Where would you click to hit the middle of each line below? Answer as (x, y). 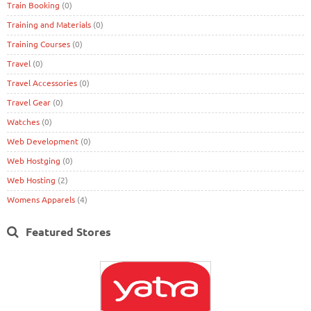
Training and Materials (49, 24)
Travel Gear (29, 102)
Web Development (43, 141)
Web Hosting (31, 179)
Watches (23, 121)
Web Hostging (34, 160)
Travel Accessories (42, 82)
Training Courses (39, 43)
